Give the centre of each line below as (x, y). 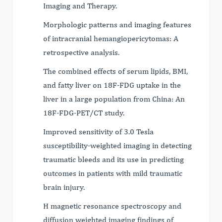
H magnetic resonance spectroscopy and (112, 206)
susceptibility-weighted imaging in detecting (117, 145)
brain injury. (64, 187)
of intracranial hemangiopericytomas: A (111, 38)
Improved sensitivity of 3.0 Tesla (98, 132)
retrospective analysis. (81, 52)
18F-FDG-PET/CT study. (84, 113)
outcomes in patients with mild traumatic (113, 173)
